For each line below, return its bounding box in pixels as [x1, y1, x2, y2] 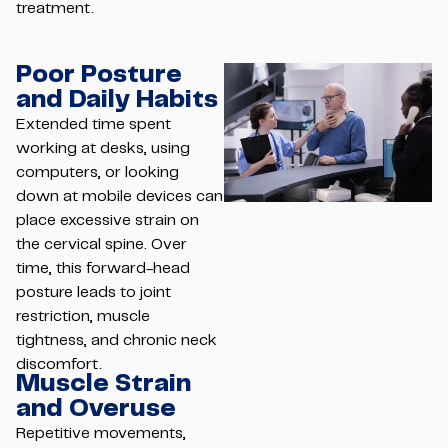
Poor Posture [16, 63, 182, 88]
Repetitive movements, [16, 425, 186, 441]
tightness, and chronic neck [16, 333, 217, 349]
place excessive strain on [16, 213, 199, 229]
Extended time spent [16, 117, 171, 133]
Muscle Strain [16, 371, 191, 396]
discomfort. [16, 357, 102, 373]
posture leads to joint [16, 285, 171, 301]
